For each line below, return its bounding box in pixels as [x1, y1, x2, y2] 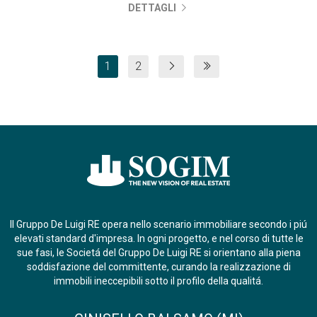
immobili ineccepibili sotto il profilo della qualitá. [54, 275, 263, 287]
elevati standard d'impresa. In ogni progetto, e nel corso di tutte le [13, 233, 304, 244]
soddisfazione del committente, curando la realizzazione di [26, 261, 291, 272]
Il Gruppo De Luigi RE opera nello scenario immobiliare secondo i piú [10, 219, 307, 230]
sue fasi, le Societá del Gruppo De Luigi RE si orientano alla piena [16, 247, 301, 258]
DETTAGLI [128, 2, 179, 13]
